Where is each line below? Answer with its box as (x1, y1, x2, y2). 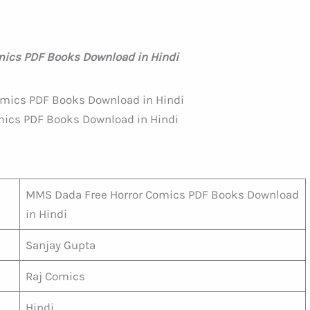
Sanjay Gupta (26, 238, 95, 253)
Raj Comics (26, 269, 85, 284)
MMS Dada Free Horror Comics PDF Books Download (26, 188, 299, 202)
